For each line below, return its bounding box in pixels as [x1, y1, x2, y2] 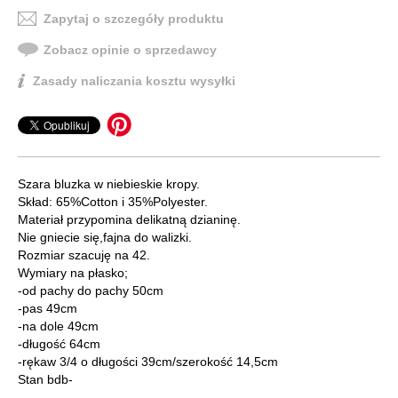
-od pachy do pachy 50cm [18, 283, 163, 298]
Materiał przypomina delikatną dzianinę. [18, 211, 241, 227]
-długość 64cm [18, 336, 100, 351]
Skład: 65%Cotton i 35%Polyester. [18, 194, 208, 209]
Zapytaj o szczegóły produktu [44, 11, 224, 26]
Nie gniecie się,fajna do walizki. [18, 229, 192, 244]
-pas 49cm [18, 300, 77, 315]
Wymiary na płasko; [18, 265, 128, 280]
